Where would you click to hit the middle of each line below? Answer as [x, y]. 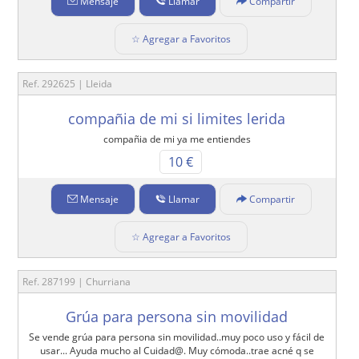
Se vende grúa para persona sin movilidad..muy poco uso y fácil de [177, 337]
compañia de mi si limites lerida [177, 119]
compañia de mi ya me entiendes [177, 139]
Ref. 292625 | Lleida [68, 84]
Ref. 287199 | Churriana [77, 282]
